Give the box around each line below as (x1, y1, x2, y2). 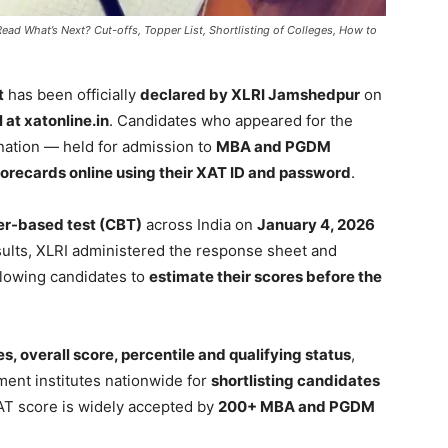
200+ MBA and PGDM (218, 397, 375, 416)
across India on (142, 215, 257, 234)
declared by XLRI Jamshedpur (140, 85, 360, 104)
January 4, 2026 (257, 215, 375, 234)
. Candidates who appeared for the (109, 111, 353, 130)
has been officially (4, 85, 140, 104)
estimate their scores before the (149, 267, 382, 286)
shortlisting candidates (211, 371, 380, 390)
